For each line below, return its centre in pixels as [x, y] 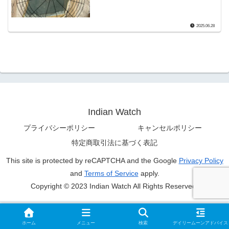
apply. [149, 174]
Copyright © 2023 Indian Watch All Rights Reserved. [114, 186]
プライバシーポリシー [59, 128]
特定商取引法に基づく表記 [114, 143]
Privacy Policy [201, 161]
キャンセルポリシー [170, 128]
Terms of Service [111, 174]
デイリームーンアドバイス [200, 223]
